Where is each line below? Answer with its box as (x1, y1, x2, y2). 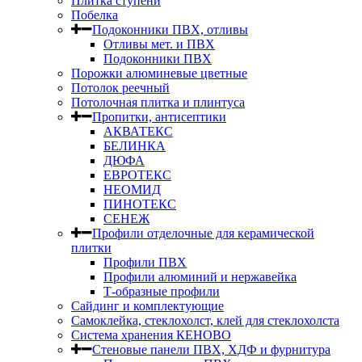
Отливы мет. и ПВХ (103, 37, 215, 51)
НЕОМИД (103, 183, 161, 196)
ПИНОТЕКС (103, 197, 176, 211)
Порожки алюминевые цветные (71, 66, 247, 80)
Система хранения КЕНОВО (71, 328, 231, 342)
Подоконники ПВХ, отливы (92, 23, 248, 36)
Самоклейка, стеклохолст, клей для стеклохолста (71, 314, 339, 327)
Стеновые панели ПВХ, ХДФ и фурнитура (92, 343, 330, 356)
